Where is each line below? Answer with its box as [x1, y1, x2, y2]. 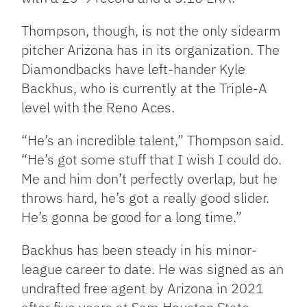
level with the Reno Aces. [21, 98, 175, 117]
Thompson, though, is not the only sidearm [21, 21, 282, 40]
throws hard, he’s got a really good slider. [21, 188, 270, 208]
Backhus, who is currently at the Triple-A [21, 79, 268, 98]
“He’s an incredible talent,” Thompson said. [21, 131, 284, 150]
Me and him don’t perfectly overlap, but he [21, 169, 278, 188]
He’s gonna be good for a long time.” [21, 208, 243, 227]
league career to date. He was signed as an [21, 260, 284, 279]
